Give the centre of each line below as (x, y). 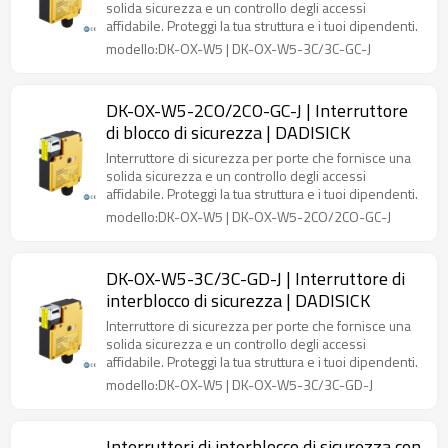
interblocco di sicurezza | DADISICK (238, 300)
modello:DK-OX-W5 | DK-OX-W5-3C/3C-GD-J (239, 384)
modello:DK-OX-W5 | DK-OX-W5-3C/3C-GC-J (238, 48)
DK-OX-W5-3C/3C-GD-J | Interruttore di (256, 278)
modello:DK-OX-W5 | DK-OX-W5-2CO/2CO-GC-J (248, 216)
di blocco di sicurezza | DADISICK (228, 132)
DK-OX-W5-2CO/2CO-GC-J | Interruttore (257, 110)
